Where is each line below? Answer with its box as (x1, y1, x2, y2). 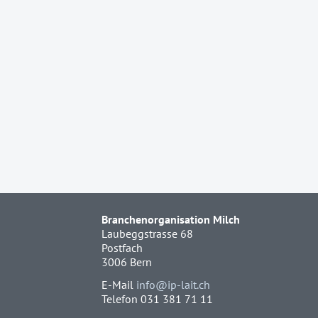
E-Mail (102, 278, 136, 292)
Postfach (102, 241, 143, 256)
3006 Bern (102, 255, 152, 270)
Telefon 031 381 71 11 (102, 292, 213, 307)
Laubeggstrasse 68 (102, 226, 193, 241)
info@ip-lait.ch (136, 278, 210, 292)
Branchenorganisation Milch (102, 212, 240, 227)
